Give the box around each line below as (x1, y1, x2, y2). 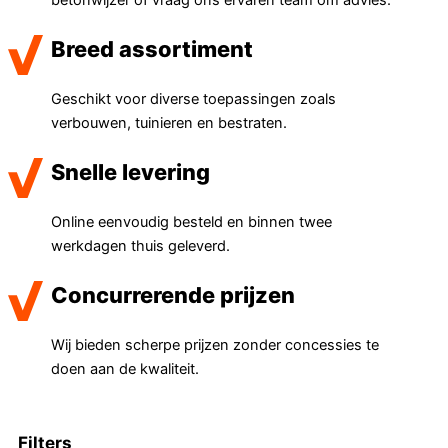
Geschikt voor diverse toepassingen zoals (51, 89, 337, 108)
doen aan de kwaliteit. (51, 359, 200, 378)
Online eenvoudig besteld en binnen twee (51, 212, 333, 231)
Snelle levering (51, 159, 211, 186)
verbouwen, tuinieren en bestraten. (51, 113, 288, 132)
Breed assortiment (51, 36, 254, 63)
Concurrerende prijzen (51, 281, 296, 308)
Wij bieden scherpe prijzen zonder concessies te (51, 335, 380, 354)
